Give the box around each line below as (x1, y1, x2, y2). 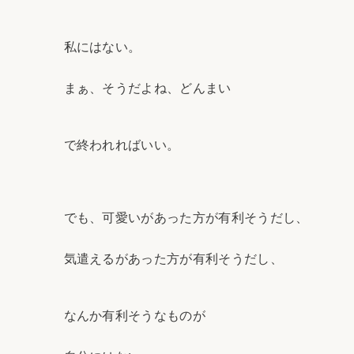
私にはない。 (63, 40, 141, 54)
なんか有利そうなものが (63, 309, 206, 323)
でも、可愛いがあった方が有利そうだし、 (63, 211, 309, 225)
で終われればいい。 (63, 137, 180, 152)
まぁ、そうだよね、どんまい (63, 81, 232, 95)
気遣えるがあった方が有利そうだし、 (63, 252, 283, 266)
